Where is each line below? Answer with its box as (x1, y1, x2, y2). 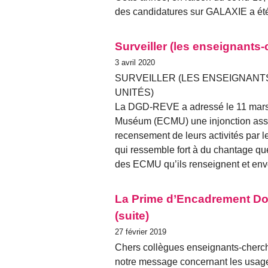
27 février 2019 (115, 227, 166, 236)
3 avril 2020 (115, 57, 155, 67)
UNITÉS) (115, 87, 154, 98)
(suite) (115, 209, 149, 222)
